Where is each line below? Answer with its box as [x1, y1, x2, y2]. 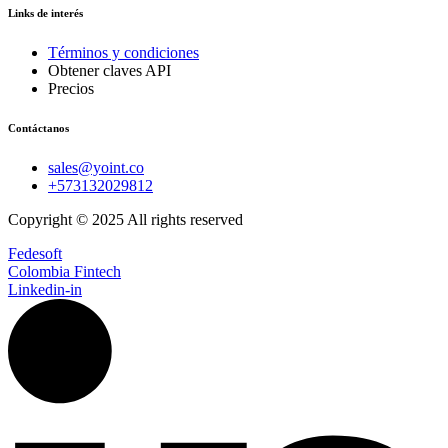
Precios [48, 79, 94, 97]
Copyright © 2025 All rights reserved [8, 211, 243, 229]
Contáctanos [8, 122, 69, 135]
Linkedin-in [8, 281, 82, 299]
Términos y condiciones [48, 43, 199, 61]
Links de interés [8, 6, 83, 19]
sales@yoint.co [48, 159, 144, 177]
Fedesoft [8, 245, 62, 263]
